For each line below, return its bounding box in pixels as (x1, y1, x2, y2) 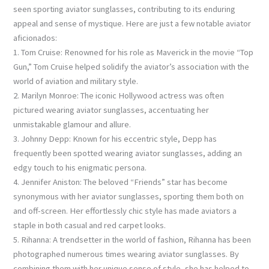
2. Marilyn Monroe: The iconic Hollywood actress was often (13, 89, 225, 101)
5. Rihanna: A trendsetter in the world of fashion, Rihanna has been (13, 234, 252, 245)
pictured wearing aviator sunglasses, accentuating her (13, 104, 210, 115)
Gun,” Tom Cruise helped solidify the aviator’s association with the (13, 61, 250, 72)
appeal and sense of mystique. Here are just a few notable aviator (13, 17, 252, 29)
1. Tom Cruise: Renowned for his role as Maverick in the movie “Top (13, 46, 254, 58)
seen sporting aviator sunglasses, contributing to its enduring (13, 3, 236, 14)
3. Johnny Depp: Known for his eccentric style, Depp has (13, 133, 217, 144)
